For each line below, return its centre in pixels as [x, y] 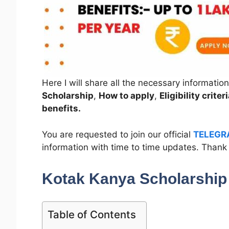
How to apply [127, 96]
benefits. [61, 109]
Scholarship [68, 96]
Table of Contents [92, 215]
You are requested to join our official [118, 134]
